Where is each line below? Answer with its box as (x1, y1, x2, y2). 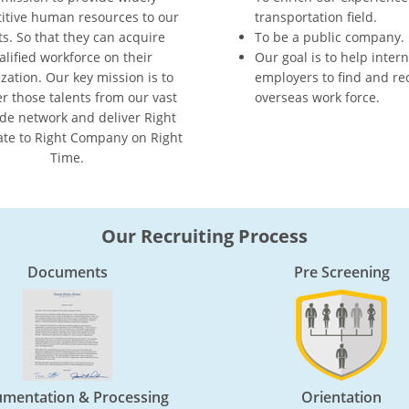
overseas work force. (254, 89, 380, 106)
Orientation (301, 387, 382, 407)
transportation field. (254, 8, 377, 26)
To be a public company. (254, 28, 404, 46)
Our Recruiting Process (101, 224, 308, 248)
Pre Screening (293, 262, 390, 282)
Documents (27, 262, 108, 282)
